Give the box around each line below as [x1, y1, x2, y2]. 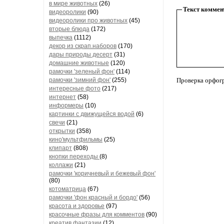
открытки [49, 127, 75, 134]
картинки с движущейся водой [49, 110, 134, 117]
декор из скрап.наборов [49, 42, 116, 49]
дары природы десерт [49, 51, 112, 58]
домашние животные [49, 59, 109, 66]
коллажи [49, 161, 73, 168]
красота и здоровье [49, 202, 104, 209]
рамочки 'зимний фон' [49, 76, 110, 83]
